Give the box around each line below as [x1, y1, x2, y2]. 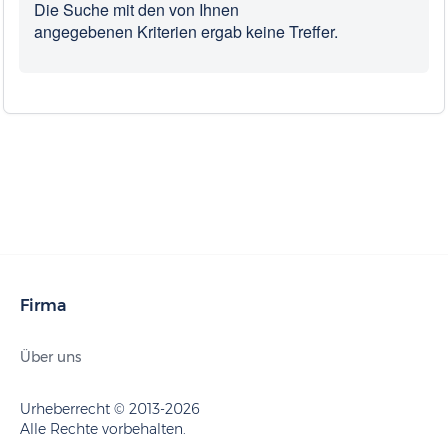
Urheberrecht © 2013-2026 [20, 400, 200, 418]
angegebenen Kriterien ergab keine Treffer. [34, 20, 338, 43]
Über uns [20, 348, 81, 366]
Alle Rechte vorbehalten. [20, 420, 186, 438]
